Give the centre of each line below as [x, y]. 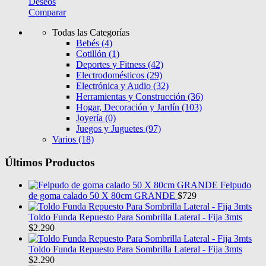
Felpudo [236, 185]
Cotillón [92, 54]
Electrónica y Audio [115, 86]
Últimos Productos [50, 162]
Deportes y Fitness [112, 64]
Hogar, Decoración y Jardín [129, 107]
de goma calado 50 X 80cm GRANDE [102, 196]
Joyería [91, 118]
